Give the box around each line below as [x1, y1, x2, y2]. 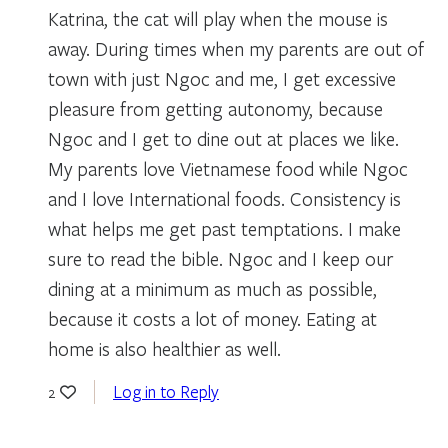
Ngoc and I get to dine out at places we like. [48, 125, 399, 151]
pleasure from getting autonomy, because [48, 95, 383, 121]
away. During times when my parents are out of [48, 35, 424, 61]
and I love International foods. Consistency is [48, 185, 401, 211]
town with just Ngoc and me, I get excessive [48, 65, 396, 91]
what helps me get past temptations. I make [48, 215, 401, 241]
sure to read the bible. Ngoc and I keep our [48, 245, 393, 271]
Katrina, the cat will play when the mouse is [48, 5, 388, 31]
